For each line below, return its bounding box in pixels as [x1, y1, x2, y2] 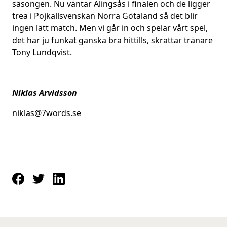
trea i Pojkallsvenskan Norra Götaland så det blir [12, 10, 198, 21]
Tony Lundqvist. [12, 47, 72, 58]
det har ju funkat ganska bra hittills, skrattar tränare [12, 34, 213, 46]
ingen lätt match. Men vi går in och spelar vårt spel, [12, 22, 208, 33]
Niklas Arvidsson [12, 87, 77, 98]
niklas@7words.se [12, 107, 81, 119]
